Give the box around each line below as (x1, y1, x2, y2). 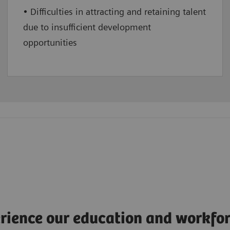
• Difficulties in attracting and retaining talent (23, 6, 206, 17)
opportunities (23, 37, 77, 48)
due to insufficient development (23, 22, 151, 33)
